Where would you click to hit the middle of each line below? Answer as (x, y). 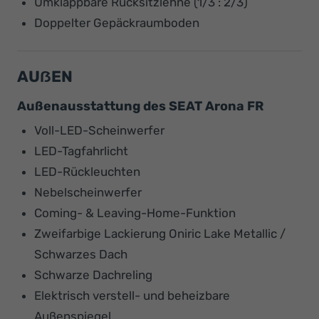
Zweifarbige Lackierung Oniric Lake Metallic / (160, 233)
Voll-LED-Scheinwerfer (99, 130)
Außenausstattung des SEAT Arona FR (140, 106)
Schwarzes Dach (81, 254)
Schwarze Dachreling (93, 274)
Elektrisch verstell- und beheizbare (132, 295)
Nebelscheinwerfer (88, 192)
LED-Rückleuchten (87, 171)
